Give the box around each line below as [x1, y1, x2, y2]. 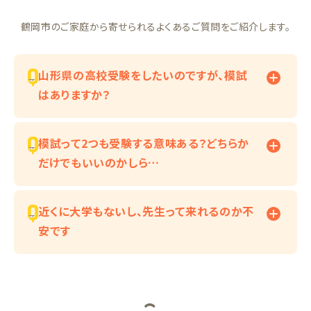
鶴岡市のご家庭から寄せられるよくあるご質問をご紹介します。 [20, 19, 291, 34]
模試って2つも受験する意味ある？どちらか [38, 135, 249, 152]
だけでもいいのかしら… [38, 154, 160, 171]
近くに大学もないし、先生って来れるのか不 [38, 203, 254, 220]
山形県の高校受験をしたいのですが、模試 [38, 67, 248, 84]
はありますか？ [38, 86, 111, 103]
